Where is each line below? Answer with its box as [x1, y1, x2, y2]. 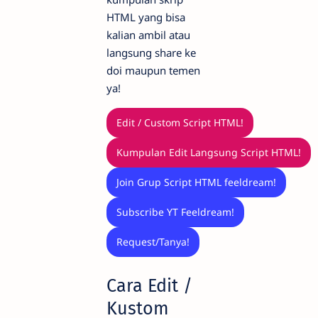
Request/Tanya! [116, 235, 190, 249]
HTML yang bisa [106, 9, 185, 24]
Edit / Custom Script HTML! [116, 116, 243, 130]
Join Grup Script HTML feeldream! [116, 175, 276, 190]
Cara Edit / [106, 274, 192, 297]
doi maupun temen [106, 62, 200, 77]
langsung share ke [106, 45, 196, 60]
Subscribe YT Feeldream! [116, 205, 234, 219]
